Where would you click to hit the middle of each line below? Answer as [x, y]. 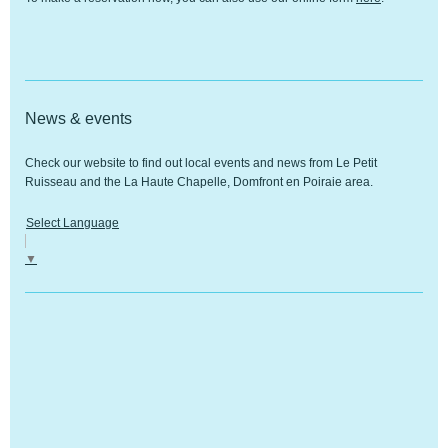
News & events [78, 119]
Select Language [72, 223]
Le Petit [356, 163]
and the [100, 182]
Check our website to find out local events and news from [180, 163]
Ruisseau [51, 182]
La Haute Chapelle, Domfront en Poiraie [233, 182]
